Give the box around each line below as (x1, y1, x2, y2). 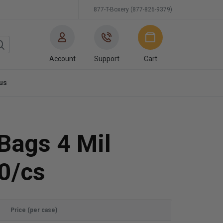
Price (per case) (10, 206, 57, 214)
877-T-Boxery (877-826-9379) (94, 6, 172, 13)
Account (49, 54, 76, 63)
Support (94, 54, 119, 63)
